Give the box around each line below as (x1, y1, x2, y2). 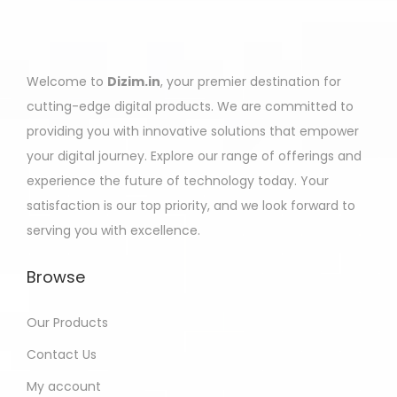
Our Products (27, 314, 108, 331)
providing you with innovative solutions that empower (27, 122, 359, 140)
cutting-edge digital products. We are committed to (27, 97, 354, 115)
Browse (27, 266, 85, 288)
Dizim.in (107, 73, 160, 90)
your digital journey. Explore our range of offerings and (27, 147, 362, 165)
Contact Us (27, 346, 97, 363)
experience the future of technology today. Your (27, 172, 329, 190)
